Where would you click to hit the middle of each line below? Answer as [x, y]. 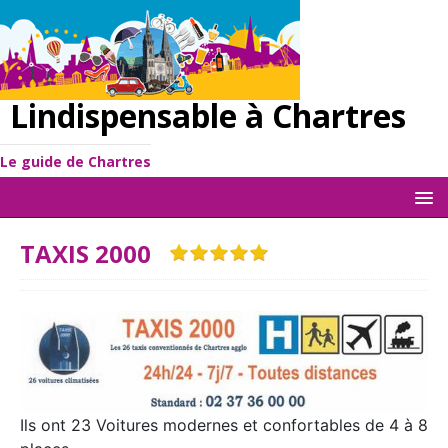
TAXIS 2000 [94, 253]
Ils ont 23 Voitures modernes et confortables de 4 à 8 [224, 425]
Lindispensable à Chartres [208, 115]
